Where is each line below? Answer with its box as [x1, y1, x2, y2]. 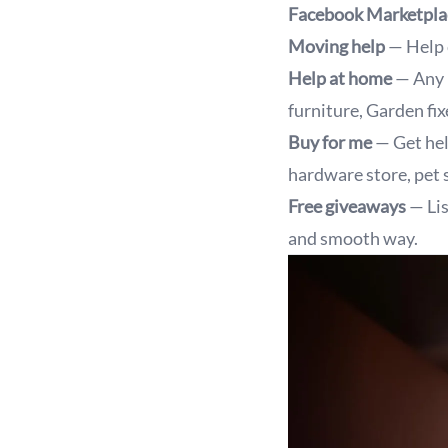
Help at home [288, 67, 395, 89]
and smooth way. [288, 227, 418, 249]
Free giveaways [288, 195, 406, 217]
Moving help [288, 35, 385, 57]
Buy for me [288, 131, 375, 153]
